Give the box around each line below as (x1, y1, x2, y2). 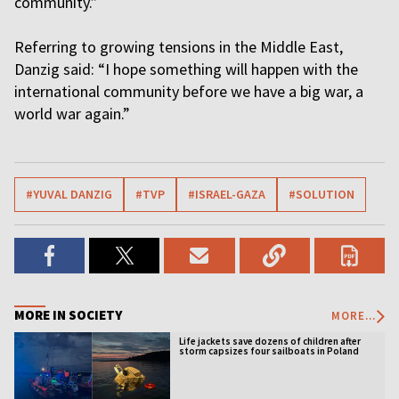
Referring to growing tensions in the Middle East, (14, 37, 343, 57)
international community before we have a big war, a (14, 81, 363, 102)
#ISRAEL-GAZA (188, 186, 265, 202)
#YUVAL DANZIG (26, 186, 112, 202)
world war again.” (14, 103, 130, 124)
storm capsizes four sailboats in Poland (178, 345, 359, 357)
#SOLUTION (289, 186, 354, 202)
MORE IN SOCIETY (14, 306, 122, 323)
